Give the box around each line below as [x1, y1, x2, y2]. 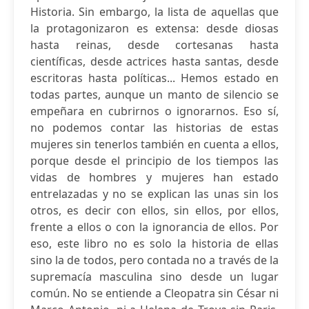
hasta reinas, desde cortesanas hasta [30, 37, 279, 52]
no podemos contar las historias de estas [30, 120, 279, 135]
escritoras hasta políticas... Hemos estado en [30, 70, 279, 86]
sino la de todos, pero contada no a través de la [30, 252, 279, 268]
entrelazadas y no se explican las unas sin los [30, 186, 279, 201]
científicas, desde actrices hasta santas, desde [30, 54, 279, 69]
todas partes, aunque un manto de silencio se [30, 87, 279, 102]
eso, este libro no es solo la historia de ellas [30, 236, 279, 251]
